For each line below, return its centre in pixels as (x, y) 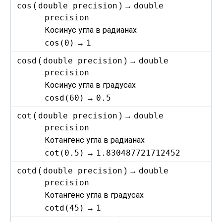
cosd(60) (65, 98)
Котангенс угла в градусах (94, 195)
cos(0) (60, 43)
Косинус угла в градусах (90, 85)
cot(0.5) (65, 153)
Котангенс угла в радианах (95, 140)
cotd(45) (65, 208)
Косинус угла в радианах (91, 30)
